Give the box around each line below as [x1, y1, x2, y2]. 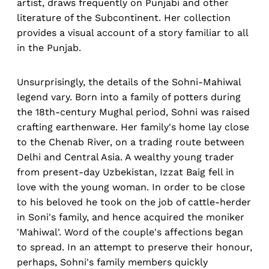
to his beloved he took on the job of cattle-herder [17, 196, 251, 208]
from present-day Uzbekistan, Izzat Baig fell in [17, 166, 234, 178]
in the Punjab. [17, 42, 81, 54]
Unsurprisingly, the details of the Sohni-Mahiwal [17, 76, 241, 88]
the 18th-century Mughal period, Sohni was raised [17, 106, 250, 118]
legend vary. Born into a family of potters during [17, 91, 241, 103]
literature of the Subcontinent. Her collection [17, 12, 231, 24]
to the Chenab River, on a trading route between [17, 136, 244, 148]
